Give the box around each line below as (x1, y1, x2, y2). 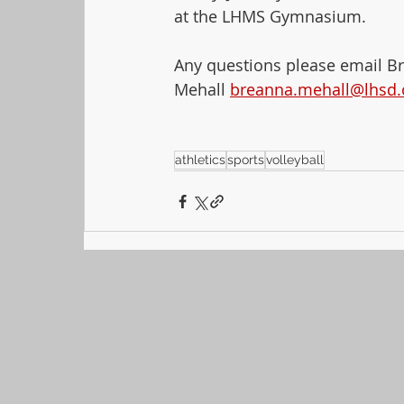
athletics (175, 152, 225, 167)
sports (227, 152, 264, 167)
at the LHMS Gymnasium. (174, 5, 366, 27)
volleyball (266, 152, 324, 167)
